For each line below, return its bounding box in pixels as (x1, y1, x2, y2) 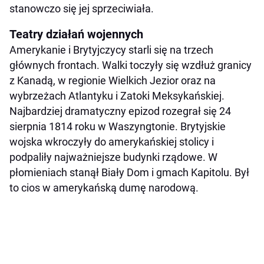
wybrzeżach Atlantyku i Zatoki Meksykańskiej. (9, 90, 225, 103)
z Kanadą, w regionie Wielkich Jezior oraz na (9, 74, 216, 87)
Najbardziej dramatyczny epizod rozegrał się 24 (9, 105, 231, 118)
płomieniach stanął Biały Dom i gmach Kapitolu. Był (9, 166, 249, 179)
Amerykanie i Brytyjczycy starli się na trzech (9, 44, 213, 57)
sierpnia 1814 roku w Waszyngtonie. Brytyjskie (9, 120, 226, 133)
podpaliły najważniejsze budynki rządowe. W (9, 151, 217, 164)
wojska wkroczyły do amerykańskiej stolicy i (9, 136, 214, 148)
